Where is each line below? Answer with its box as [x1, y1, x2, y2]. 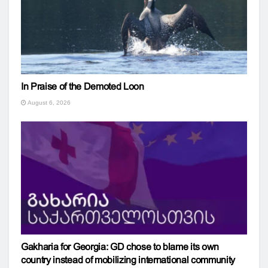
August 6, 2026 [26, 99, 71, 106]
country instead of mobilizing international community [21, 255, 236, 265]
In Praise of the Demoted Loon [21, 81, 144, 92]
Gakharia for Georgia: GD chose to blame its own [21, 242, 219, 252]
